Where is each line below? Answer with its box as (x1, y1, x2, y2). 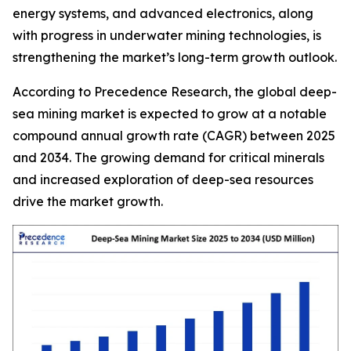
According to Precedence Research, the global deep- (13, 84, 337, 100)
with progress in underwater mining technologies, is (13, 27, 321, 43)
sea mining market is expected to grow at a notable (13, 106, 327, 121)
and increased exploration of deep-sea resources (13, 172, 313, 187)
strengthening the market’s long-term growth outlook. (13, 49, 337, 65)
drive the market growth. (13, 194, 163, 209)
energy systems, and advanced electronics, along (13, 5, 313, 21)
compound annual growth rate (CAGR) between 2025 (13, 128, 335, 143)
